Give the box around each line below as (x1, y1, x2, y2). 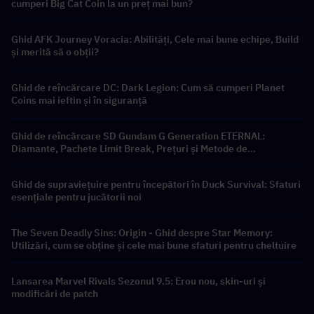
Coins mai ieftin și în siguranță (11, 94, 147, 107)
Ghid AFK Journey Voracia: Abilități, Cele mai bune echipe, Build (11, 33, 299, 46)
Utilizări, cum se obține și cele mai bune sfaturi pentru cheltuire (11, 239, 296, 252)
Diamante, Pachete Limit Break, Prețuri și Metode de (11, 142, 247, 156)
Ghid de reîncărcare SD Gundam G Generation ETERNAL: (11, 130, 265, 143)
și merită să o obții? (11, 46, 99, 59)
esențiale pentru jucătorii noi (11, 191, 142, 204)
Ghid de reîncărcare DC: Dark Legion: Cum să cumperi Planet (11, 81, 285, 95)
